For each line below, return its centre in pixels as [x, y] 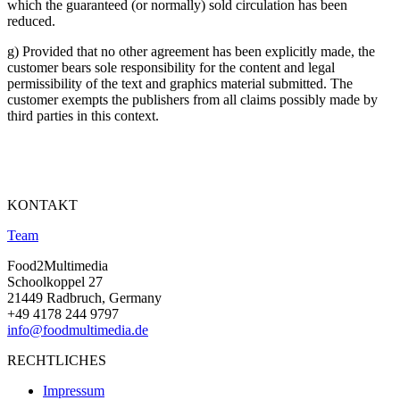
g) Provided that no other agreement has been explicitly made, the [191, 51]
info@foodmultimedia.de [78, 329]
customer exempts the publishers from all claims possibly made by [192, 99]
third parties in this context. [83, 115]
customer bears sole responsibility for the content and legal [171, 67]
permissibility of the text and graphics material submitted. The [180, 83]
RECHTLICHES [57, 360]
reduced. [31, 21]
